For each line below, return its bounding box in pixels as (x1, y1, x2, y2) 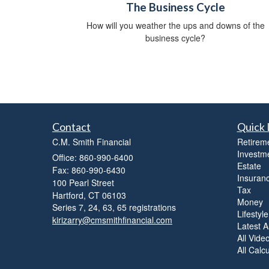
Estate (237, 160, 261, 172)
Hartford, (52, 189, 86, 202)
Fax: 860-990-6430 (52, 164, 125, 177)
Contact (52, 120, 91, 134)
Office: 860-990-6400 (52, 151, 133, 164)
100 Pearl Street (52, 177, 114, 189)
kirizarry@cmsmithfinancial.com (52, 214, 172, 226)
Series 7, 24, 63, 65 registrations (52, 201, 176, 214)
